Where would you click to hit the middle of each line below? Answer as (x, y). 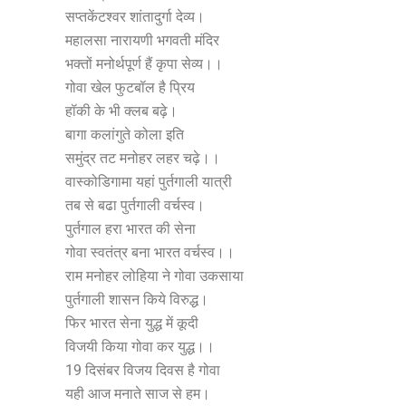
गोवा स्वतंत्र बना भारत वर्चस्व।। (150, 252)
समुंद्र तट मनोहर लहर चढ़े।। (143, 158)
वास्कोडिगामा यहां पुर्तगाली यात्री (149, 182)
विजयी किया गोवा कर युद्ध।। (140, 347)
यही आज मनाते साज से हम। (138, 394)
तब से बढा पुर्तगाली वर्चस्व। (135, 205)
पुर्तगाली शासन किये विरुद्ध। (137, 300)
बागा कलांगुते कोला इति (125, 135)
